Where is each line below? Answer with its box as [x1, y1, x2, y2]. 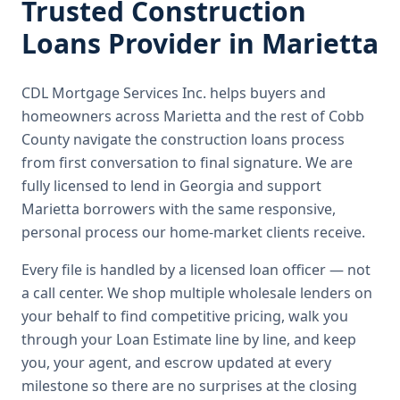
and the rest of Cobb [221, 106, 364, 126]
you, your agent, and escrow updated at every [21, 353, 331, 372]
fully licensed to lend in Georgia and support [21, 176, 321, 196]
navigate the [70, 129, 161, 149]
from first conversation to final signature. [21, 153, 305, 172]
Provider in [101, 25, 262, 62]
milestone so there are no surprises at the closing [21, 376, 357, 396]
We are [305, 153, 353, 172]
